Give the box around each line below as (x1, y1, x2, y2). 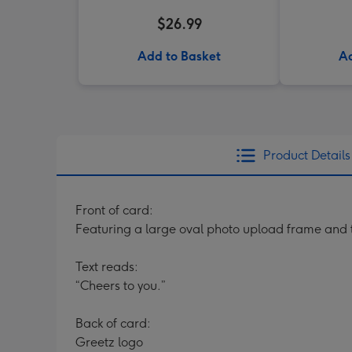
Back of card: (75, 316, 151, 331)
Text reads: (75, 259, 138, 274)
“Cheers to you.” (75, 278, 166, 293)
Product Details (262, 148, 350, 163)
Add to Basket (137, 49, 221, 64)
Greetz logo (75, 335, 143, 350)
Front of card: (75, 203, 153, 218)
